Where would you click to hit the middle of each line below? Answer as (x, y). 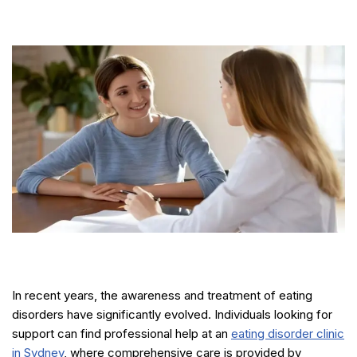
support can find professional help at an (122, 333)
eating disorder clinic (288, 333)
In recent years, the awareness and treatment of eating (162, 295)
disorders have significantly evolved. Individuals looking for (172, 314)
